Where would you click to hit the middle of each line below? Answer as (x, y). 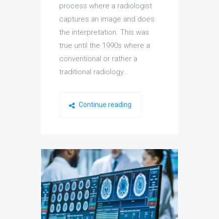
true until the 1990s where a (105, 46)
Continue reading (104, 105)
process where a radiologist (106, 6)
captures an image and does (107, 19)
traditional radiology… (94, 72)
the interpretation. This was (104, 33)
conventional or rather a (98, 59)
